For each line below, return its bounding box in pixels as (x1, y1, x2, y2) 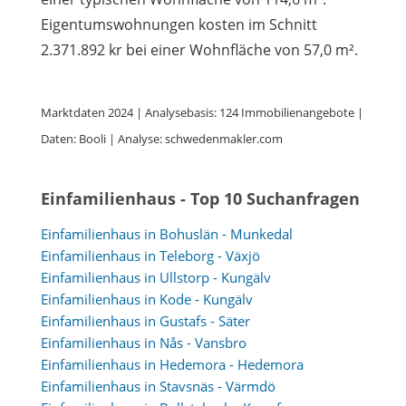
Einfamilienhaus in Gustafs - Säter (41, 311, 250, 330)
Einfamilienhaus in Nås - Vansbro (41, 333, 246, 352)
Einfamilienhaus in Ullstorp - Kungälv (41, 267, 271, 286)
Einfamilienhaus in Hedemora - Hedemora (41, 354, 304, 373)
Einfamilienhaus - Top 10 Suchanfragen (41, 188, 360, 209)
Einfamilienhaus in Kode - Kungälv (41, 289, 253, 308)
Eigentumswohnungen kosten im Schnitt (41, 14, 317, 34)
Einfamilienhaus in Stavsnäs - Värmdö (41, 376, 275, 395)
